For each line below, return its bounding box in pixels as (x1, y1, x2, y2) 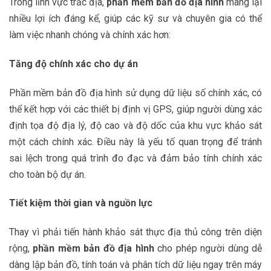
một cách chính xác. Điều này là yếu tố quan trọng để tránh (9, 135, 262, 148)
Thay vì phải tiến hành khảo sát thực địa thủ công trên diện (9, 226, 262, 238)
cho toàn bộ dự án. (9, 168, 86, 180)
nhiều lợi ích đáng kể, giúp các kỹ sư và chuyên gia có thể (9, 12, 262, 24)
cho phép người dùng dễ (154, 243, 263, 255)
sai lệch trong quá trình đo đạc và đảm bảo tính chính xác (9, 152, 262, 164)
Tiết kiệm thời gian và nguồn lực (9, 197, 152, 209)
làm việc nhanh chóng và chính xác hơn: (9, 28, 171, 41)
